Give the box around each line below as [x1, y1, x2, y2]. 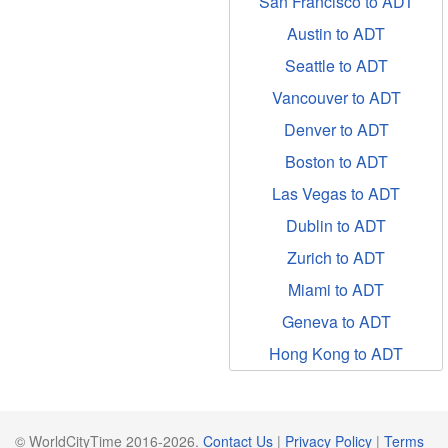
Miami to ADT [288, 278, 384, 301]
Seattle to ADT [284, 54, 388, 77]
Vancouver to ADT [271, 86, 401, 109]
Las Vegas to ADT [272, 182, 400, 205]
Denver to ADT [283, 118, 389, 141]
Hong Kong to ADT [269, 342, 403, 365]
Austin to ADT [287, 22, 385, 45]
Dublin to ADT [286, 214, 386, 237]
